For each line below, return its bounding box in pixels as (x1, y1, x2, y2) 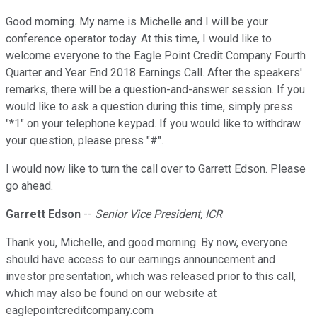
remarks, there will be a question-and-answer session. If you (6, 83, 305, 97)
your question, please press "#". (6, 134, 163, 148)
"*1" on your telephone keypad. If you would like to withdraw (6, 117, 301, 131)
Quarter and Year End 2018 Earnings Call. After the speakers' (6, 66, 302, 80)
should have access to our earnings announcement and (6, 253, 275, 267)
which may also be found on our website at (6, 287, 217, 301)
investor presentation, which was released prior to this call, (6, 270, 296, 284)
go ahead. (6, 179, 53, 193)
